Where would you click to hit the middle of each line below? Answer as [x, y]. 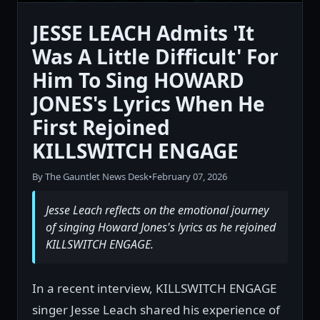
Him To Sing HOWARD [138, 80]
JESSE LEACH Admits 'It [143, 32]
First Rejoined [101, 127]
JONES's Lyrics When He [149, 103]
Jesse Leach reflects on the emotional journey [157, 210]
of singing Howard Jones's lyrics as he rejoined [161, 227]
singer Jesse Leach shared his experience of [156, 309]
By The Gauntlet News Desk [90, 176]
